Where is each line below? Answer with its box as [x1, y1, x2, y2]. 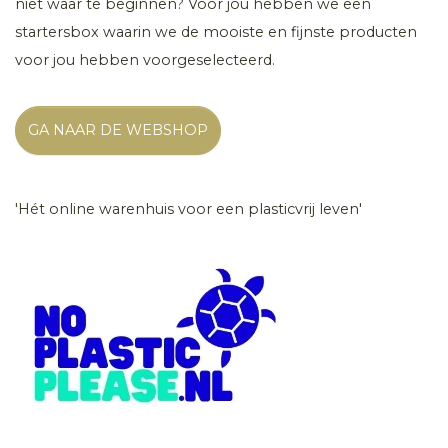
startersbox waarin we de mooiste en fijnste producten [15, 22, 417, 41]
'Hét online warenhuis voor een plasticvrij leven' [15, 199, 362, 218]
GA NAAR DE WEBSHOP [28, 120, 208, 139]
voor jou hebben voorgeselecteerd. [15, 50, 275, 69]
